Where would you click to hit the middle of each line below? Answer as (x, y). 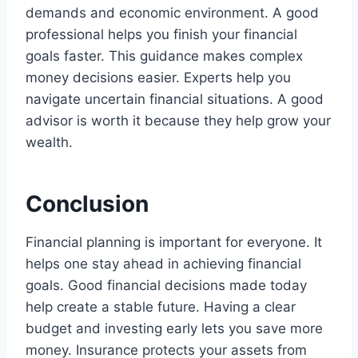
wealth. (49, 142)
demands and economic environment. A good (172, 12)
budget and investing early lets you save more (174, 328)
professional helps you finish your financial (161, 34)
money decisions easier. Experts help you (158, 77)
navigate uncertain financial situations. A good (175, 99)
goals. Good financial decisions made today (166, 285)
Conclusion (87, 203)
